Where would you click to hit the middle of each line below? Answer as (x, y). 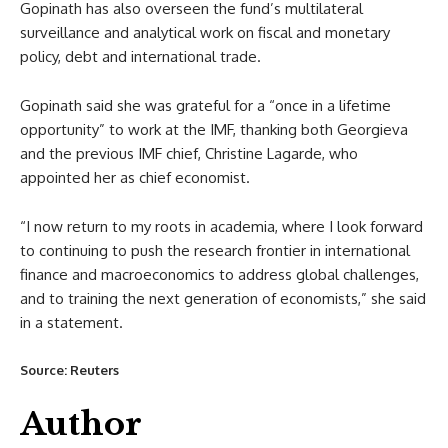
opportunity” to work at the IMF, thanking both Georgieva (214, 129)
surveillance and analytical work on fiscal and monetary (205, 32)
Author (81, 423)
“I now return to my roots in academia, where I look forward (221, 226)
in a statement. (71, 322)
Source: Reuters (69, 369)
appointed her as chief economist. (135, 177)
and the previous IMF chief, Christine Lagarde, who (189, 153)
